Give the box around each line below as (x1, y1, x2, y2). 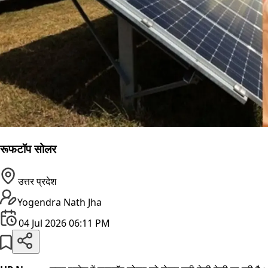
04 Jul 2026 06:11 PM (19, 217, 110, 230)
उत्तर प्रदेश (18, 175, 56, 188)
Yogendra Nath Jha (17, 196, 102, 209)
